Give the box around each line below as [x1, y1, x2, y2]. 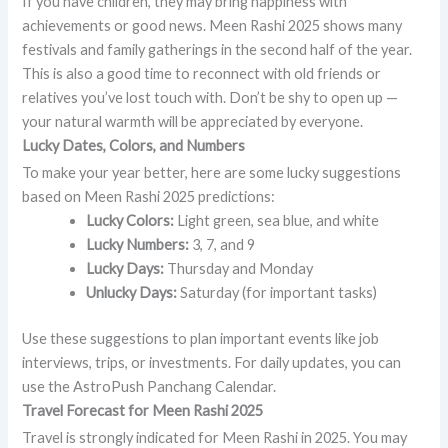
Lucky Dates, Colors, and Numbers [22, 136, 246, 154]
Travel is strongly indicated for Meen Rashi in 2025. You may [22, 428, 408, 446]
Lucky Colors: [86, 211, 175, 229]
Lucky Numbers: [86, 235, 190, 253]
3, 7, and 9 [189, 235, 256, 253]
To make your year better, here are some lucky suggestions [22, 163, 402, 181]
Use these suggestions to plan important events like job [22, 329, 380, 347]
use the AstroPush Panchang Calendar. [22, 377, 277, 395]
